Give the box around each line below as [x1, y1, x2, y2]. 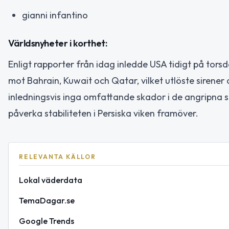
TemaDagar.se [19, 195, 75, 205]
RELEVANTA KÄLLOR [19, 152, 96, 161]
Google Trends [19, 215, 74, 226]
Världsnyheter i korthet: [8, 37, 107, 49]
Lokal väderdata [19, 174, 82, 185]
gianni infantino [22, 9, 88, 21]
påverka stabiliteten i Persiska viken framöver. [8, 107, 198, 119]
